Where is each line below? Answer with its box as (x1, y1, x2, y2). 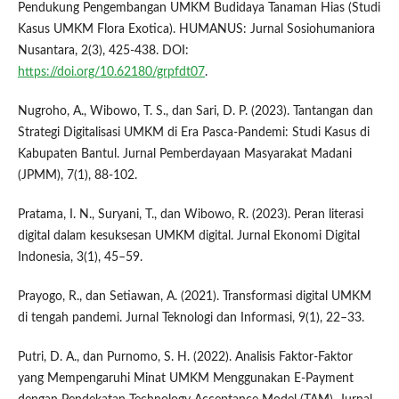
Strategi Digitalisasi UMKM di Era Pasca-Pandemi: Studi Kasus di (17, 126, 370, 140)
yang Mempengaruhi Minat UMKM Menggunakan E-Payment (17, 372, 354, 386)
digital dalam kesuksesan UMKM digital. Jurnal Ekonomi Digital (17, 230, 360, 243)
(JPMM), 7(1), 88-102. (17, 169, 137, 183)
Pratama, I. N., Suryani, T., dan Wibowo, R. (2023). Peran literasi (17, 208, 363, 222)
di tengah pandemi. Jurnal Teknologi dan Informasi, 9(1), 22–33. (17, 312, 364, 325)
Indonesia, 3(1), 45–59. (17, 251, 142, 265)
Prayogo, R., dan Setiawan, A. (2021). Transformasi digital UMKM (17, 290, 371, 304)
